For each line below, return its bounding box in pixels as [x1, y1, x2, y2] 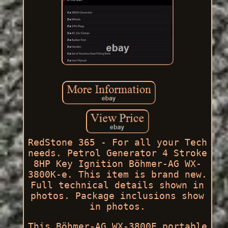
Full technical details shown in [31, 179, 205, 190]
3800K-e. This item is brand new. [27, 168, 207, 180]
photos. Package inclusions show [31, 190, 205, 201]
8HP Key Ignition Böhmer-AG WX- [33, 158, 202, 169]
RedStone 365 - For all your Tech [27, 136, 207, 148]
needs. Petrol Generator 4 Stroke [27, 147, 207, 158]
